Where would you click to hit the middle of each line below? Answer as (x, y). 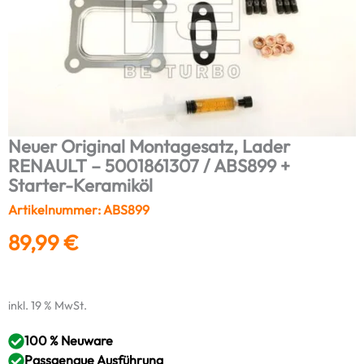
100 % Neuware (69, 341)
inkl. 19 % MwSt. (48, 306)
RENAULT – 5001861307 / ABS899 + (149, 165)
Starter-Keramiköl (80, 185)
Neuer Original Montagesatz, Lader (149, 146)
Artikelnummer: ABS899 (79, 209)
